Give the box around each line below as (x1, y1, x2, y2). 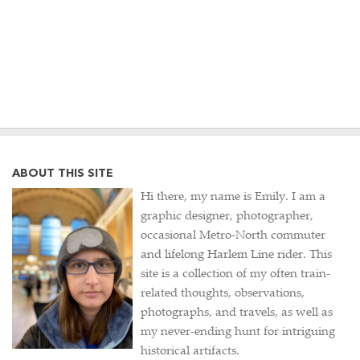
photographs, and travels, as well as (141, 307, 333, 320)
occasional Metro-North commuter (141, 230, 325, 243)
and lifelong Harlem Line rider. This (141, 249, 332, 262)
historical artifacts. (141, 346, 239, 358)
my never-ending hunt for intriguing (141, 326, 335, 339)
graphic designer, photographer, (141, 211, 313, 223)
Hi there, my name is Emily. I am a (141, 191, 325, 204)
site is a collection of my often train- (141, 268, 330, 281)
